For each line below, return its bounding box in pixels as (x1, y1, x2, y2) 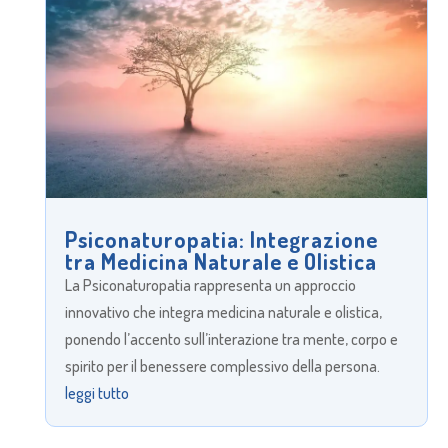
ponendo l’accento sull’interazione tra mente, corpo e (64, 328, 398, 349)
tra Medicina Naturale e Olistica (64, 246, 377, 275)
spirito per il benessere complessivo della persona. (64, 355, 380, 376)
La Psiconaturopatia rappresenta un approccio (64, 274, 356, 295)
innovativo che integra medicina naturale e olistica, (64, 301, 382, 322)
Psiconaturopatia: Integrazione (64, 224, 378, 253)
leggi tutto (64, 382, 129, 403)
